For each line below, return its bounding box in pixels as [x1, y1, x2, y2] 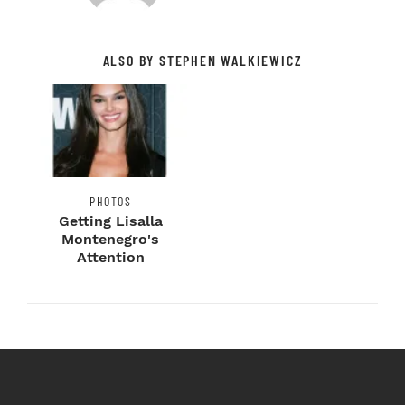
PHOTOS [89, 193, 131, 210]
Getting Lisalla [58, 212, 163, 231]
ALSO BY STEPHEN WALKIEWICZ [102, 52, 303, 70]
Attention [76, 249, 145, 267]
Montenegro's [61, 231, 159, 249]
